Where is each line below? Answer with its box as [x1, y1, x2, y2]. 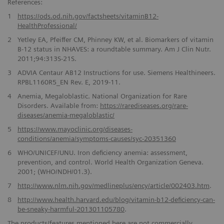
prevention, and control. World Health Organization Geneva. [17, 157, 203, 166]
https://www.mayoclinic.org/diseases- [17, 124, 132, 133]
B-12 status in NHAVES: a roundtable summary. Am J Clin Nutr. [17, 44, 211, 53]
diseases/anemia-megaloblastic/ [17, 110, 114, 119]
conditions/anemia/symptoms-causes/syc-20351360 [17, 134, 176, 142]
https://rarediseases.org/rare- [99, 101, 188, 109]
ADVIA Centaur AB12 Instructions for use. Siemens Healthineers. [17, 68, 215, 76]
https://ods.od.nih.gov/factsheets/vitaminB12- [17, 11, 158, 20]
